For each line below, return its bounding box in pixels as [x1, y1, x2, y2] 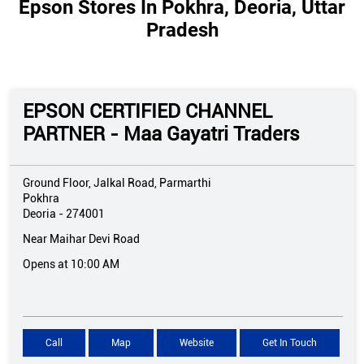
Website [180, 337, 214, 349]
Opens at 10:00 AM [23, 258, 119, 271]
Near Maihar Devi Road [23, 232, 140, 246]
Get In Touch [262, 337, 317, 349]
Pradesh [145, 19, 219, 42]
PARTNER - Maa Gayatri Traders [23, 123, 300, 146]
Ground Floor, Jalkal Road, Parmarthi [23, 176, 211, 190]
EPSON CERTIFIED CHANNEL [23, 100, 272, 123]
